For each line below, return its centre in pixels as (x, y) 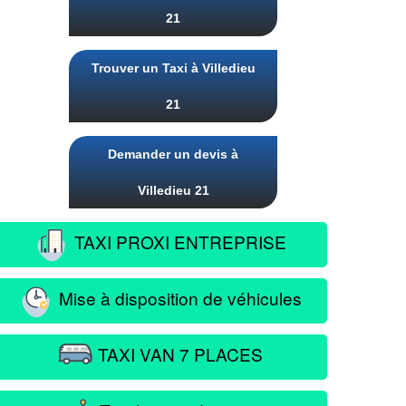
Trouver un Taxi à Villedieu (173, 68)
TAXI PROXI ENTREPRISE (178, 241)
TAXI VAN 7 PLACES (178, 353)
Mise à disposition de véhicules (178, 297)
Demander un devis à (173, 154)
